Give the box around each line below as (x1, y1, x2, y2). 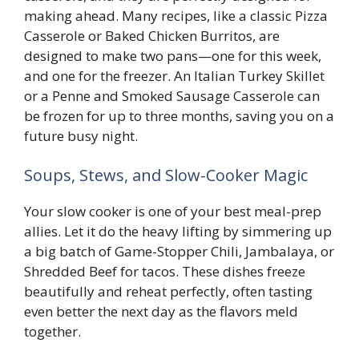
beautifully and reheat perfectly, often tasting (24, 282, 313, 301)
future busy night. (24, 126, 138, 145)
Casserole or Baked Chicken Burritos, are (24, 26, 280, 45)
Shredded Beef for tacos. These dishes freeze (24, 262, 305, 280)
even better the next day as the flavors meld (24, 302, 298, 321)
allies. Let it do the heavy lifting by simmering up (24, 222, 332, 240)
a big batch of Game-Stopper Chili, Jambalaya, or (24, 242, 334, 260)
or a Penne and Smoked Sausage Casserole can (24, 86, 320, 105)
